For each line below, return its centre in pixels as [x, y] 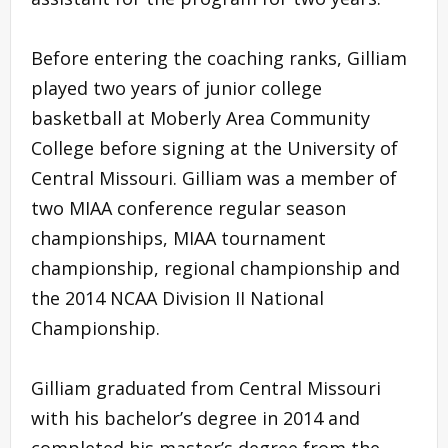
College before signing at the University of [214, 147]
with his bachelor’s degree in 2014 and [195, 417]
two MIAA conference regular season [188, 207]
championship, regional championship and [215, 267]
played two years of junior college [176, 87]
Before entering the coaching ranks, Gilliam [219, 57]
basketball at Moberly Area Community [200, 117]
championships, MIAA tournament [178, 237]
